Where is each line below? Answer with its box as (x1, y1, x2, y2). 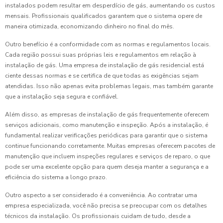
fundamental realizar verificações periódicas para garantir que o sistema (5, 131, 208, 140)
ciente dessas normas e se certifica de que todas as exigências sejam (5, 72, 199, 80)
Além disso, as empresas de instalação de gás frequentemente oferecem (5, 111, 209, 119)
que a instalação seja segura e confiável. (5, 93, 118, 101)
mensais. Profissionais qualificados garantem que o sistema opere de (5, 12, 202, 20)
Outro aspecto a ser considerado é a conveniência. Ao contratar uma (5, 191, 197, 200)
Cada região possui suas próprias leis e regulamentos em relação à (5, 51, 196, 59)
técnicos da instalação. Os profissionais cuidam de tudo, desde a (5, 212, 191, 221)
